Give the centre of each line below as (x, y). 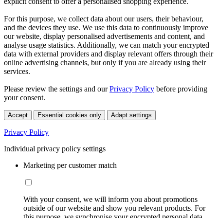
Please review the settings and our (57, 89)
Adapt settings (131, 115)
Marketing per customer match (70, 165)
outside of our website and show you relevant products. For (114, 208)
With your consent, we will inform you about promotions (110, 200)
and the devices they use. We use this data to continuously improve (106, 28)
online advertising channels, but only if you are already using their (105, 63)
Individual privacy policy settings (55, 149)
